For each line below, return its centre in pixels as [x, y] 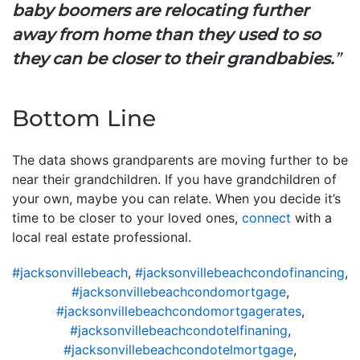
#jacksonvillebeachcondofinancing [240, 272]
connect [266, 217]
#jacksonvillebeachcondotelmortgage [178, 349]
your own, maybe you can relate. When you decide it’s [176, 198]
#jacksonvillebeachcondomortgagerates [178, 311]
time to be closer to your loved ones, [127, 217]
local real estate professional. [102, 237]
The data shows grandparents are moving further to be [180, 160]
